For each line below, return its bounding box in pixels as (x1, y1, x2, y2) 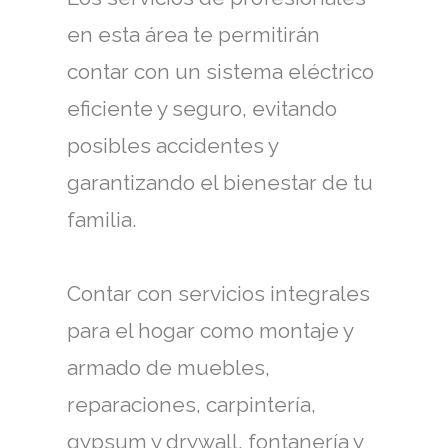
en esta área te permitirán (67, 22, 320, 47)
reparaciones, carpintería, (67, 392, 316, 417)
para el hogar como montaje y (67, 318, 353, 343)
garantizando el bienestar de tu (67, 170, 373, 195)
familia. (67, 207, 137, 232)
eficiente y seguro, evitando (67, 96, 337, 121)
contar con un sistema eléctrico (67, 59, 374, 84)
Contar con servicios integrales (67, 281, 370, 306)
